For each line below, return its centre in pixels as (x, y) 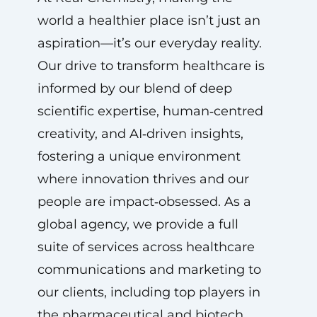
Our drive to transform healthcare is (151, 66)
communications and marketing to (149, 270)
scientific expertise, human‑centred (150, 111)
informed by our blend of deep (134, 88)
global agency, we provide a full (138, 224)
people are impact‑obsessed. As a (144, 202)
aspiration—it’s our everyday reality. (149, 43)
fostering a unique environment (139, 156)
